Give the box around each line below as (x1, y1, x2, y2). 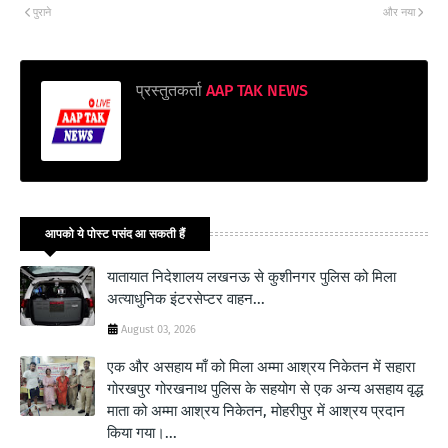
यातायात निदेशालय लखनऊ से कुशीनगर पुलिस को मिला (107, 267, 396, 286)
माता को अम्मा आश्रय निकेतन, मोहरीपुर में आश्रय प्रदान (107, 401, 405, 420)
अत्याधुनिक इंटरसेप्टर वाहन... (107, 289, 265, 308)
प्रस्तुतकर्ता (136, 80, 202, 100)
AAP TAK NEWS (202, 80, 308, 100)
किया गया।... (107, 423, 177, 442)
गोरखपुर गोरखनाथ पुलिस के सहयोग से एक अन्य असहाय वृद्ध (107, 379, 423, 398)
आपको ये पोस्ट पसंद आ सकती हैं (45, 226, 185, 241)
